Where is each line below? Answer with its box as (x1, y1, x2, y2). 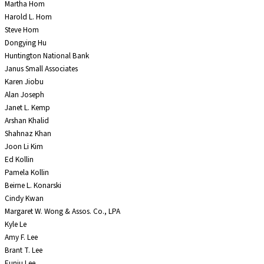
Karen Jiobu (5, 76, 44, 88)
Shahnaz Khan (5, 128, 51, 140)
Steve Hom (5, 24, 39, 36)
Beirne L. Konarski (5, 180, 61, 192)
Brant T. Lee (5, 245, 42, 256)
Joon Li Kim (5, 141, 43, 153)
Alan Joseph (5, 89, 44, 101)
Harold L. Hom (5, 11, 52, 23)
